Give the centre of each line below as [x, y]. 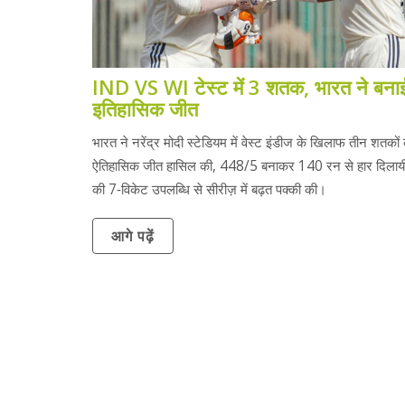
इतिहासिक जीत [145, 108]
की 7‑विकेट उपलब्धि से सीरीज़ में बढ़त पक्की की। [209, 189]
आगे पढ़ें [133, 236]
